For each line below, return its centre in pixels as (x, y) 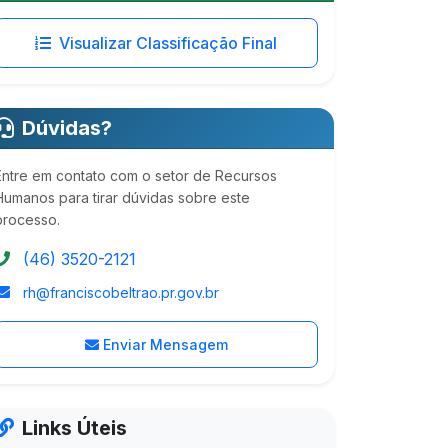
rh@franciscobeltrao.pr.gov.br (121, 292)
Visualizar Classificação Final (168, 43)
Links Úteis (74, 428)
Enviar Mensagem (165, 344)
